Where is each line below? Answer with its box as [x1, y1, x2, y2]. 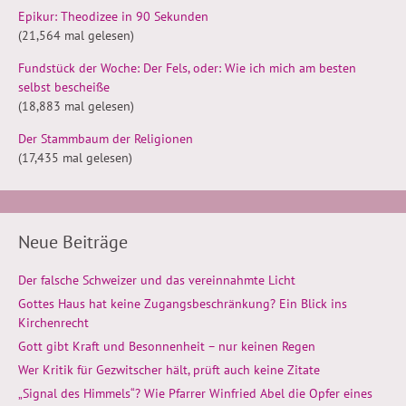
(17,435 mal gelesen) [18, 149, 132, 166]
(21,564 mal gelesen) [18, 26, 134, 43]
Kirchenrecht [18, 314, 89, 331]
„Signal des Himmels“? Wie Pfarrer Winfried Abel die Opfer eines [18, 384, 372, 401]
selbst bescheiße [18, 78, 110, 95]
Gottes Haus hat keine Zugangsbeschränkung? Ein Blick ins [18, 295, 347, 312]
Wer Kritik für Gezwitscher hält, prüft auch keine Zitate [18, 361, 320, 378]
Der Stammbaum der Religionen [18, 130, 193, 147]
